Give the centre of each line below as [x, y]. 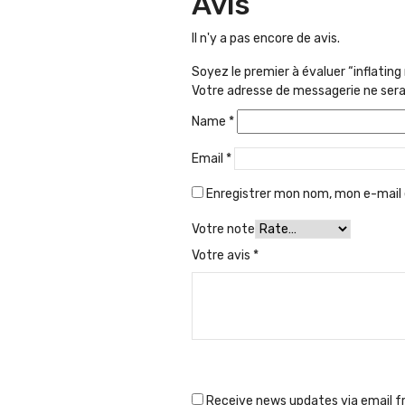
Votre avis [222, 255]
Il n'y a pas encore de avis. [266, 38]
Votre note [223, 229]
